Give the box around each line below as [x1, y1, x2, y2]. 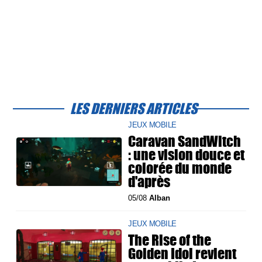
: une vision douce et [128, 144, 245, 166]
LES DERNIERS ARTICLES [70, 98, 198, 119]
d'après [128, 171, 171, 192]
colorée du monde [128, 157, 232, 179]
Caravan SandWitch [128, 130, 242, 152]
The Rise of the [128, 229, 212, 251]
